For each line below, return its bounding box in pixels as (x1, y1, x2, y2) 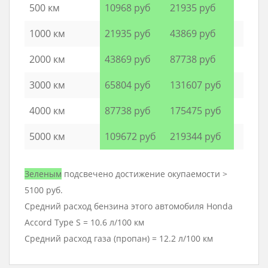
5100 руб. (25, 184, 63, 196)
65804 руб (105, 78, 151, 92)
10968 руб (105, 1, 151, 15)
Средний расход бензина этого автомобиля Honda (25, 200, 233, 212)
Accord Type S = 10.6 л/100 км (25, 217, 144, 229)
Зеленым (25, 168, 62, 180)
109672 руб (105, 130, 156, 144)
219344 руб (170, 130, 221, 144)
